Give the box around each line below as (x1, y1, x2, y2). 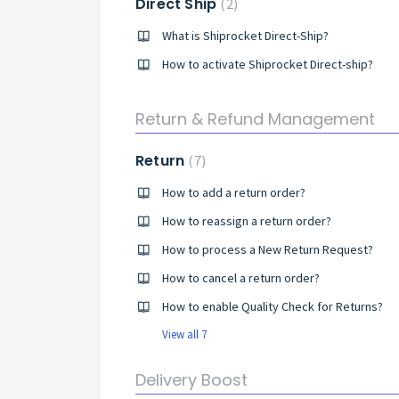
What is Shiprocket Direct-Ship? (162, 28, 329, 44)
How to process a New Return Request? (162, 241, 373, 257)
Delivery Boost (135, 369, 248, 391)
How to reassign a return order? (162, 213, 331, 229)
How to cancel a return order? (162, 270, 320, 286)
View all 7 (162, 327, 207, 342)
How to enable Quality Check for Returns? (162, 298, 383, 314)
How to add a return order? (162, 184, 305, 200)
